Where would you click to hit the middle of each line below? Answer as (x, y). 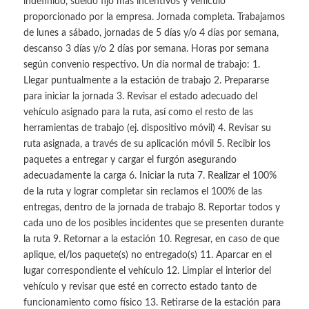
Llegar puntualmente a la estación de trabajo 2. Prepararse (146, 80)
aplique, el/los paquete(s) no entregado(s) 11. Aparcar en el (147, 255)
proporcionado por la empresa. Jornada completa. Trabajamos (154, 17)
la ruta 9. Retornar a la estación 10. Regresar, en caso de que (151, 239)
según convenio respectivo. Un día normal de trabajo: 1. (141, 64)
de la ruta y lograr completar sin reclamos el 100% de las (142, 191)
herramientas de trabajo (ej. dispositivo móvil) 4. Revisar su (147, 128)
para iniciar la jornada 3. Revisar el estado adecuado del (140, 96)
